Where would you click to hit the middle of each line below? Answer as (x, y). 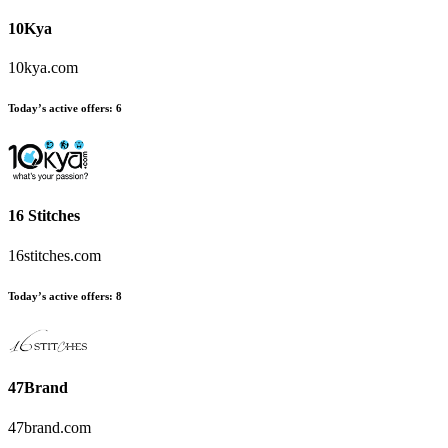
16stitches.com (54, 255)
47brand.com (49, 427)
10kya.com (43, 68)
